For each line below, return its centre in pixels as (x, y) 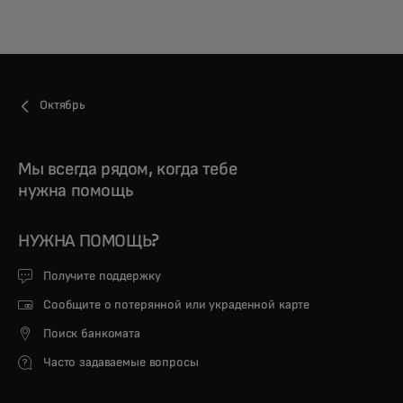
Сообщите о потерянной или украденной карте (177, 305)
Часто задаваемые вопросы (121, 363)
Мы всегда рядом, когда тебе (128, 169)
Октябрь (63, 105)
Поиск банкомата (92, 334)
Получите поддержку (102, 276)
